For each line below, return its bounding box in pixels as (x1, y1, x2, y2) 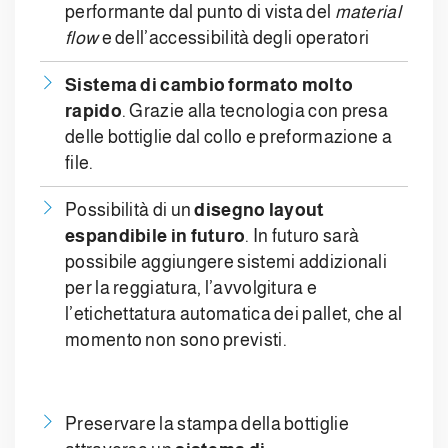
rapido (65, 101, 122, 122)
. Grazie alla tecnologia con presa (121, 101, 389, 122)
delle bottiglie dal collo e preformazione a (65, 127, 392, 148)
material (334, 2, 401, 23)
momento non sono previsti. (65, 330, 287, 351)
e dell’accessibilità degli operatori (98, 28, 370, 49)
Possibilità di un (65, 200, 195, 221)
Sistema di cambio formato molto (65, 75, 354, 96)
